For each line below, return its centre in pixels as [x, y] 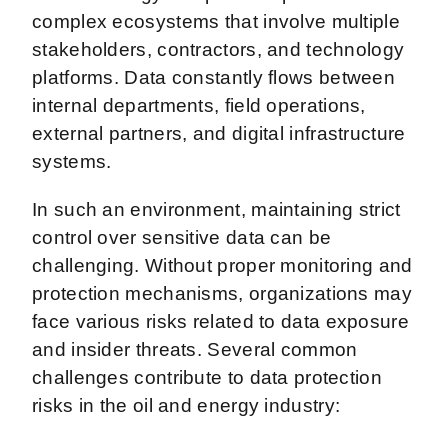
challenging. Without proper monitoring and [222, 265]
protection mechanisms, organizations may [222, 293]
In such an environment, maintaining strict [216, 209]
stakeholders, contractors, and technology [218, 49]
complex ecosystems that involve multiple [216, 21]
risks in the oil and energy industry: [189, 405]
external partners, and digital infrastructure [219, 133]
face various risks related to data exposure [220, 321]
